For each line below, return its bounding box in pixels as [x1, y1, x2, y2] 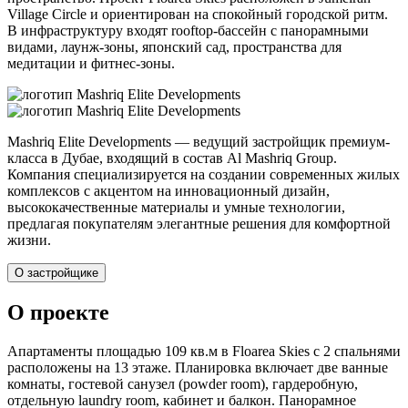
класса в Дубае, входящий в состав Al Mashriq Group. [7, 150, 337, 167]
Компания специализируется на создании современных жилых [7, 167, 400, 183]
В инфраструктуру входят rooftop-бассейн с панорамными [7, 23, 369, 39]
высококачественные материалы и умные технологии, [7, 199, 345, 216]
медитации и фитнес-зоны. [7, 56, 175, 72]
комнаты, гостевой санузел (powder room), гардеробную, [7, 376, 358, 393]
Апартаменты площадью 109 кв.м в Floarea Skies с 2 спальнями [7, 343, 401, 360]
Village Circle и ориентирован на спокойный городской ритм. [7, 6, 388, 23]
